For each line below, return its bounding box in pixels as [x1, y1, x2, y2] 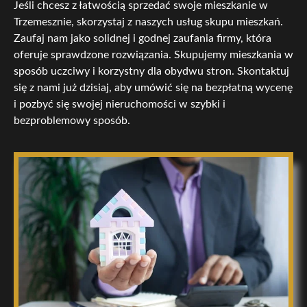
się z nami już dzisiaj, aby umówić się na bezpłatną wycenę [14, 82, 293, 93]
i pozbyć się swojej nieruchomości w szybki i [14, 98, 225, 110]
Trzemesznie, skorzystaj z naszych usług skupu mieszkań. [14, 16, 283, 27]
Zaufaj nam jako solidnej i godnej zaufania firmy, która [14, 32, 271, 44]
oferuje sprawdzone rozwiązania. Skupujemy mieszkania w [14, 49, 293, 60]
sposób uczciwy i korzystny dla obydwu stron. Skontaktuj [14, 65, 289, 77]
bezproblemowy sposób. [14, 114, 130, 126]
